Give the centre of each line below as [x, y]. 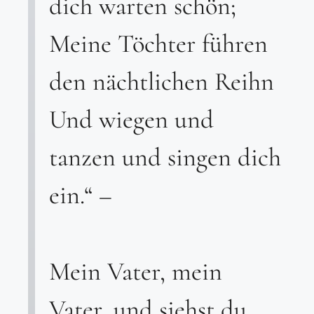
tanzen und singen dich [165, 157]
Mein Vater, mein [136, 271]
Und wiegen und [131, 120]
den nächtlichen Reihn [162, 82]
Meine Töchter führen [158, 44]
